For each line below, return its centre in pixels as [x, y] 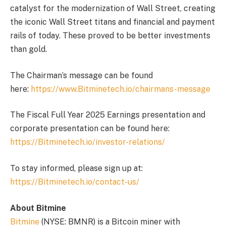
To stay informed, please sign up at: [76, 168]
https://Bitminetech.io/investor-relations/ [88, 142]
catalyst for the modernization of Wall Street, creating [113, 9]
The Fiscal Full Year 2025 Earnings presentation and [108, 115]
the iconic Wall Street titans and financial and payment [112, 22]
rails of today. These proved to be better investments [110, 36]
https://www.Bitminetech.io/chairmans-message [121, 89]
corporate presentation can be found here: [90, 129]
